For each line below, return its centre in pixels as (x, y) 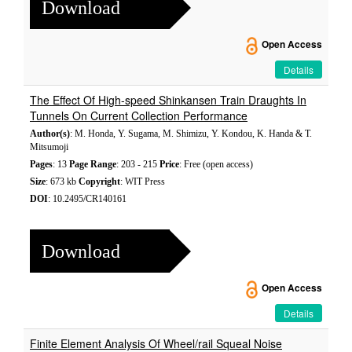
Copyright (99, 181)
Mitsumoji (49, 147)
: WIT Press (143, 181)
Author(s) (50, 134)
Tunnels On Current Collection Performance (139, 115)
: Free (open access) (216, 164)
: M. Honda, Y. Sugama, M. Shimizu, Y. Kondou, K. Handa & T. (191, 134)
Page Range (93, 164)
